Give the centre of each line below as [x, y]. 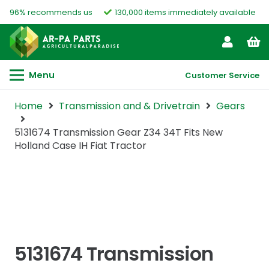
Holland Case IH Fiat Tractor [80, 146]
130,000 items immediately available [186, 12]
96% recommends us [51, 12]
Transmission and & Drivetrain [130, 106]
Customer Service [222, 75]
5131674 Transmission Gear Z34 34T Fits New [119, 132]
